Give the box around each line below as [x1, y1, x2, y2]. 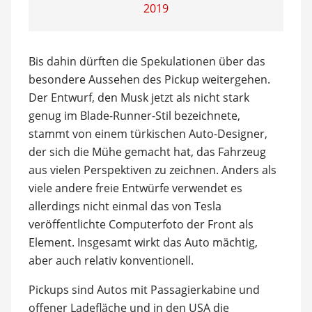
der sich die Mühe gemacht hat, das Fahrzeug [28, 143, 266, 159]
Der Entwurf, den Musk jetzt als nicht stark [28, 89, 249, 105]
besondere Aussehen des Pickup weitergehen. [28, 71, 270, 87]
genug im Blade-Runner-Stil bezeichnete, [28, 107, 240, 123]
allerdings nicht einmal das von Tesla [28, 198, 221, 214]
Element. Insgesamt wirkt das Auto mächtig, [28, 234, 258, 250]
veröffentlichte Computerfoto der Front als [28, 216, 253, 232]
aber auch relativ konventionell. [28, 252, 194, 268]
